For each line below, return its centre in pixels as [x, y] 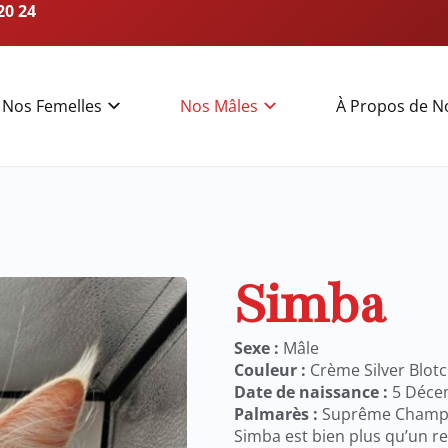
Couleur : [270, 369]
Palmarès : [276, 413]
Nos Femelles [52, 106]
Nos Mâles [219, 106]
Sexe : [256, 347]
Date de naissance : [311, 391]
